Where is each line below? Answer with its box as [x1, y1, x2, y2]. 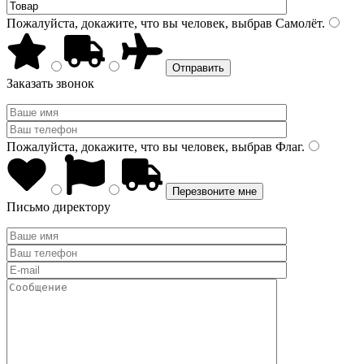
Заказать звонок [6, 76, 94, 90]
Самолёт [272, 16, 322, 30]
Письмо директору [6, 200, 110, 214]
